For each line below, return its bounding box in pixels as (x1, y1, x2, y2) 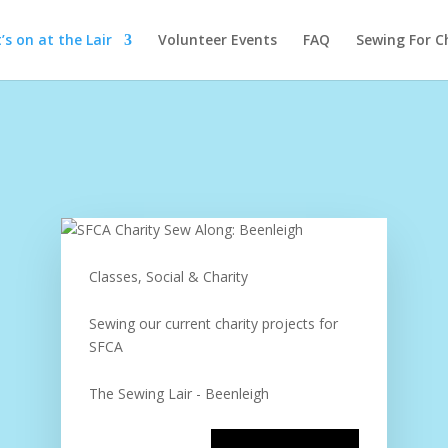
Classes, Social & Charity (88, 266, 248, 286)
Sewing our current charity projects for (88, 313, 338, 333)
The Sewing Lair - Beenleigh (88, 383, 269, 403)
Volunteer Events (158, 30, 277, 49)
